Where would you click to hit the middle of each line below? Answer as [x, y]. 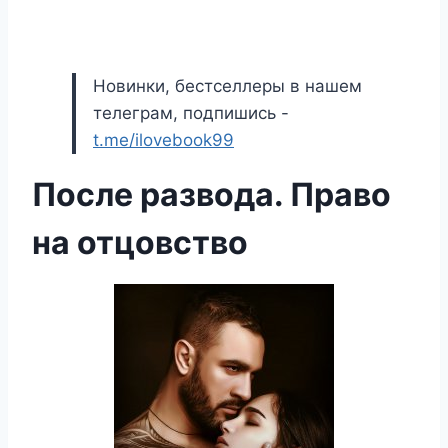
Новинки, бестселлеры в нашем [227, 86]
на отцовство [140, 242]
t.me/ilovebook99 [163, 140]
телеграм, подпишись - [191, 113]
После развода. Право [211, 194]
